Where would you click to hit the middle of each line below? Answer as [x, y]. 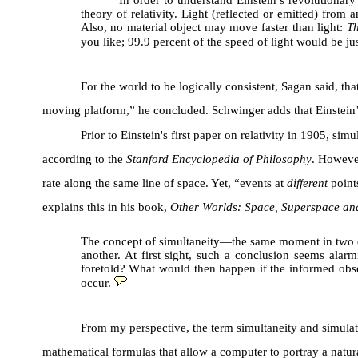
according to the [84, 159]
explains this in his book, [106, 207]
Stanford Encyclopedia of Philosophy [219, 159]
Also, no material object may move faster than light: [213, 28]
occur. [95, 283]
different [307, 183]
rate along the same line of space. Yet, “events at [164, 183]
